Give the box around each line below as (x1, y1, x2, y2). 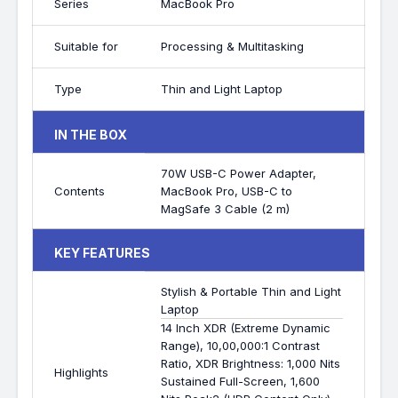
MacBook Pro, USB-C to (161, 184, 293, 198)
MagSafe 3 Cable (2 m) (161, 202, 291, 216)
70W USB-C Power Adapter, (161, 166, 317, 180)
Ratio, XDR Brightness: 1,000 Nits (161, 356, 341, 370)
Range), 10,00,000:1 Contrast (161, 338, 321, 353)
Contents (54, 184, 106, 198)
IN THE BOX (54, 127, 128, 142)
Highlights (54, 365, 109, 379)
